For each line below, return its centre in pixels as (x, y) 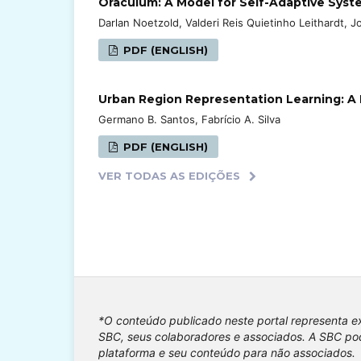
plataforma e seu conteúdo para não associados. (227, 352)
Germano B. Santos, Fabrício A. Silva (189, 119)
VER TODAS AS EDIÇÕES (169, 175)
